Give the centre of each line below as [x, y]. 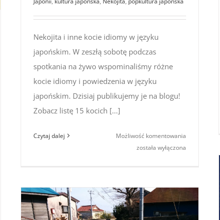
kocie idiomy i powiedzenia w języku [95, 81]
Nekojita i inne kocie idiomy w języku [96, 37]
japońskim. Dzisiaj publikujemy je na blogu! [107, 96]
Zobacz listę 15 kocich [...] [77, 110]
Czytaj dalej [49, 136]
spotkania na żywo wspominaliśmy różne [103, 66]
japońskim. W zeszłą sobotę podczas [95, 51]
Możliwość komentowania [151, 136]
